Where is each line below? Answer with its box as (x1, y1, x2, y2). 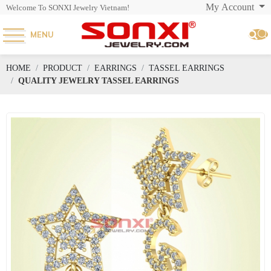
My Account (206, 2, 257, 12)
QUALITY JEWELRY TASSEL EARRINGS (18, 76, 179, 85)
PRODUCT (43, 64, 82, 73)
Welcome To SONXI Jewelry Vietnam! (48, 2, 129, 12)
